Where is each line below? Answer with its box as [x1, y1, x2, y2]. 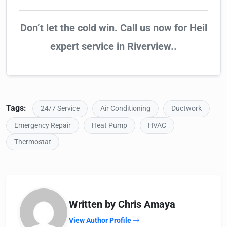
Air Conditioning [100, 104, 150, 113]
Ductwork [171, 104, 202, 113]
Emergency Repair [14, 121, 71, 130]
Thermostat [14, 138, 51, 147]
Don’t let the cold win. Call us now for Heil [20, 22, 207, 34]
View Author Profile [69, 216, 133, 225]
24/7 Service [41, 104, 80, 113]
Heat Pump [92, 121, 127, 130]
